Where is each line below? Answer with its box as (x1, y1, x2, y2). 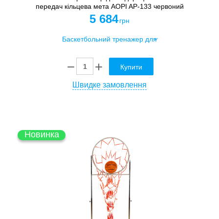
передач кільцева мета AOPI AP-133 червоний (35, 2, 184, 11)
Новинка (24, 129, 59, 139)
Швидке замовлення (72, 80, 147, 89)
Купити (120, 63, 142, 71)
